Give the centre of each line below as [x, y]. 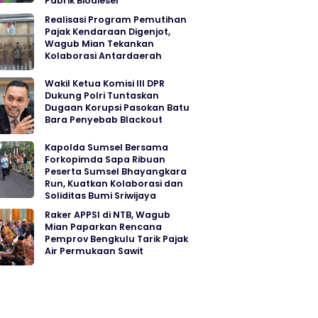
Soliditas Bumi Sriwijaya [100, 196]
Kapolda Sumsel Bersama [106, 148]
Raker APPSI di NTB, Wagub [108, 215]
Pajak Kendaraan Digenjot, [108, 32]
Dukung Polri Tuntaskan [102, 96]
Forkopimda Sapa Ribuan [105, 160]
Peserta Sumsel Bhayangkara [116, 172]
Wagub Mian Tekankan [99, 44]
